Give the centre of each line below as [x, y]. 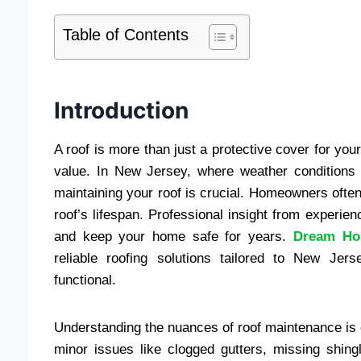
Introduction [121, 110]
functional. [85, 280]
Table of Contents [126, 34]
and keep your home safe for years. [174, 236]
